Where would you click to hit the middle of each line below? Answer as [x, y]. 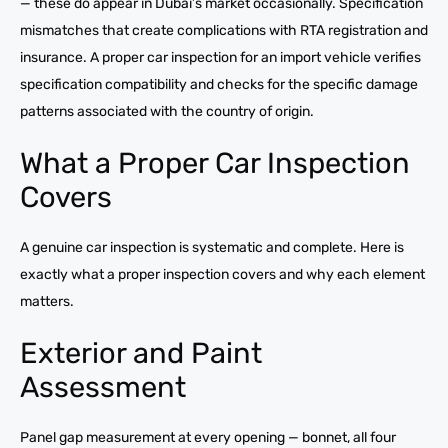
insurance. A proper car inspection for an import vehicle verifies [220, 57]
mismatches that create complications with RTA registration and [224, 30]
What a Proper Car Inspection [215, 162]
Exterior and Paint [141, 352]
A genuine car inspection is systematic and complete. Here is [212, 247]
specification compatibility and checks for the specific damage [219, 84]
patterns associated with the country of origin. [167, 111]
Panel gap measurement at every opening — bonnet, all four [208, 437]
